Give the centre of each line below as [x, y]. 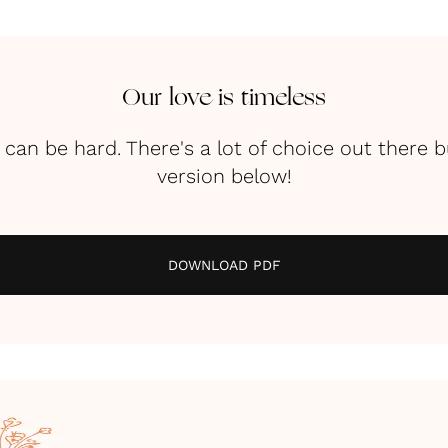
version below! [224, 176]
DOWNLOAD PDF [224, 265]
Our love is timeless [224, 99]
